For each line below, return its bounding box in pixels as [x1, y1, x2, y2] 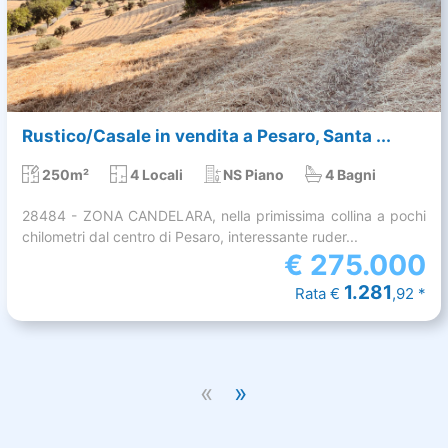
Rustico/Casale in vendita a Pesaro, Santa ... [22, 125, 391, 146]
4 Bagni [325, 165, 377, 183]
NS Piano [223, 165, 285, 183]
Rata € [295, 283, 344, 303]
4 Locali [129, 165, 183, 183]
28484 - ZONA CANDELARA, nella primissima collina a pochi [22, 206, 426, 224]
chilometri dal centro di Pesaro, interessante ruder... [22, 227, 358, 245]
